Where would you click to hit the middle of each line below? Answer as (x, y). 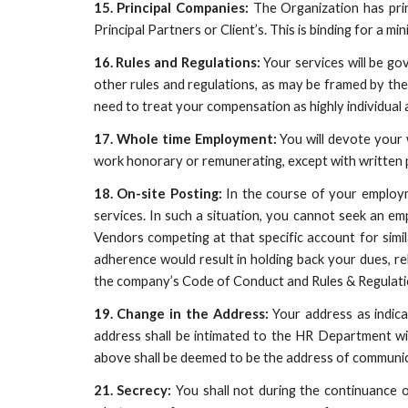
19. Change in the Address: (183, 314)
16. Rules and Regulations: (177, 62)
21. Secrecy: (135, 390)
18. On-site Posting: (160, 194)
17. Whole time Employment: (187, 139)
